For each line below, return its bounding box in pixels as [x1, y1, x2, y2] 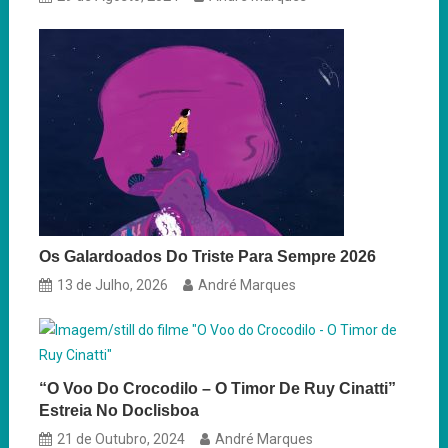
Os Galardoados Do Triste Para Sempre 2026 [39, 248, 377, 266]
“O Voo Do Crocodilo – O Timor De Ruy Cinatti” [39, 380, 397, 398]
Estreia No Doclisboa [39, 402, 200, 420]
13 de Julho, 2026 [57, 277, 169, 294]
